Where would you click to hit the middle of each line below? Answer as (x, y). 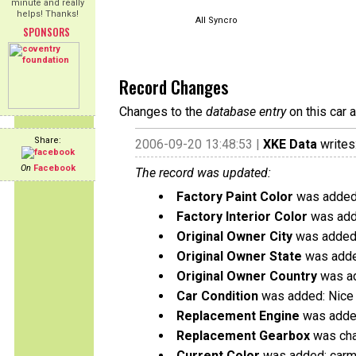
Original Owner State (239, 256)
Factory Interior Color (242, 217)
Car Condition (217, 296)
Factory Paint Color (235, 197)
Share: (48, 140)
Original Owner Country (247, 276)
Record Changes (174, 87)
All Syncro (217, 20)
